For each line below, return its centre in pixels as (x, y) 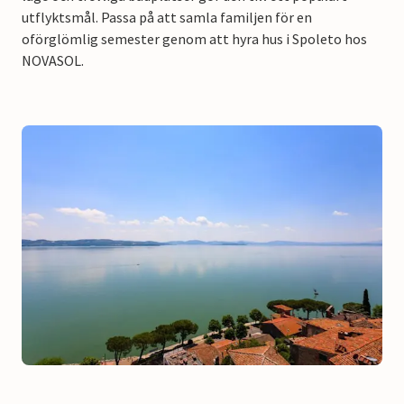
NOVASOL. (53, 60)
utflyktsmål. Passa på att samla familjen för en (167, 17)
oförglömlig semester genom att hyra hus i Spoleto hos (194, 38)
